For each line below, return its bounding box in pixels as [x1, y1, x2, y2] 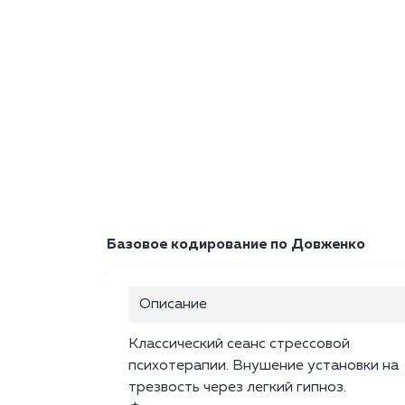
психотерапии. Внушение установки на [128, 359, 399, 374]
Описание [139, 297, 207, 313]
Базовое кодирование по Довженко [107, 238, 365, 253]
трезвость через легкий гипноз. [128, 381, 346, 396]
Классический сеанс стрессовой [128, 337, 350, 353]
